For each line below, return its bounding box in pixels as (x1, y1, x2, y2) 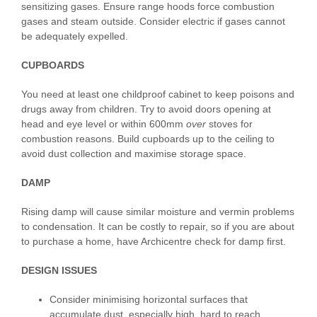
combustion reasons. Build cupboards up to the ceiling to (21, 133, 275, 145)
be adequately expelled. (21, 30, 128, 42)
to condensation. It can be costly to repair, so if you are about (21, 221, 294, 233)
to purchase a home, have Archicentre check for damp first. (21, 236, 286, 248)
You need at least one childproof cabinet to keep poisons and (21, 88, 294, 100)
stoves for (209, 118, 253, 130)
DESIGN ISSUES (21, 265, 97, 277)
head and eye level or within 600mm (21, 118, 186, 130)
